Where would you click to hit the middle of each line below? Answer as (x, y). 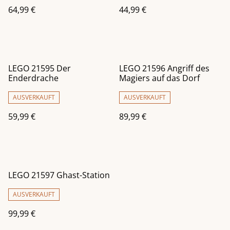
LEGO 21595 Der (40, 69)
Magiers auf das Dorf (159, 78)
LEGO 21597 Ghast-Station (59, 175)
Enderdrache (33, 78)
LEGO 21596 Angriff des (164, 69)
